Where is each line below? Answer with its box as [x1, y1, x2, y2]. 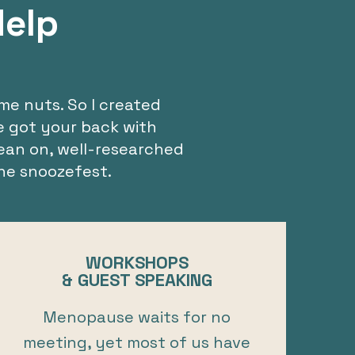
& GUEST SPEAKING [61, 268, 212, 291]
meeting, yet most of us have [23, 331, 251, 353]
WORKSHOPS [85, 250, 189, 273]
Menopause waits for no [43, 306, 231, 327]
